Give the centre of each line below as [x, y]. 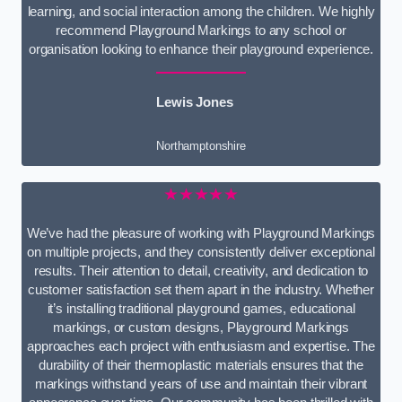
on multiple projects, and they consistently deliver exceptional [201, 252]
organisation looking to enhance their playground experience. [201, 49]
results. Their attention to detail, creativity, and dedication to [201, 271]
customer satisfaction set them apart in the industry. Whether [201, 289]
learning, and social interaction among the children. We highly [201, 11]
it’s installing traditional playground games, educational [201, 308]
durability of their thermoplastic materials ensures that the [201, 365]
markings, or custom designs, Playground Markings [201, 327]
